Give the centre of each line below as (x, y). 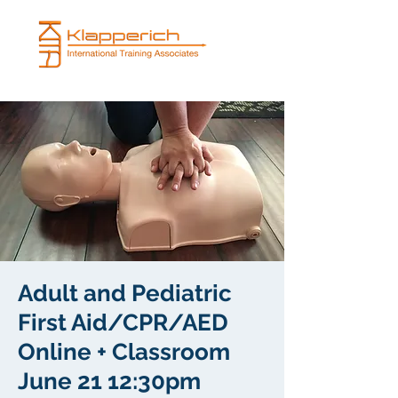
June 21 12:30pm (109, 381)
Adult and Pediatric (125, 293)
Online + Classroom (124, 352)
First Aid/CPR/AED (123, 322)
